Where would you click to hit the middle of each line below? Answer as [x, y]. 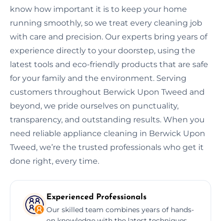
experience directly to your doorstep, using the [103, 50]
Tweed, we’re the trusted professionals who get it [107, 147]
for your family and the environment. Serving [98, 78]
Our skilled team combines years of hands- [120, 209]
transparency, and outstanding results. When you [107, 119]
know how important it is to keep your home [98, 9]
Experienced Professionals [96, 197]
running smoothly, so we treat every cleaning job [106, 23]
